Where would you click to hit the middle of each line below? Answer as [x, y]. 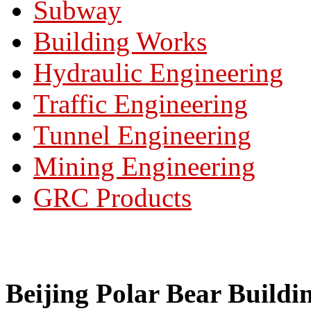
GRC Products [112, 197]
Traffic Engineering [141, 104]
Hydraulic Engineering [158, 73]
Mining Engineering [144, 166]
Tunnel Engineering [142, 135]
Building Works [120, 41]
